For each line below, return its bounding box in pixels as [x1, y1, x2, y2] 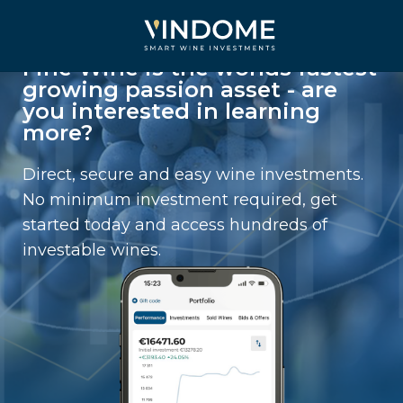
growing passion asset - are [22, 76, 337, 103]
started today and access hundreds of [22, 215, 327, 235]
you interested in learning [22, 98, 320, 124]
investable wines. [22, 240, 161, 260]
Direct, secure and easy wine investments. [22, 165, 363, 184]
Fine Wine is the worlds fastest [22, 55, 377, 81]
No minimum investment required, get [22, 190, 337, 210]
